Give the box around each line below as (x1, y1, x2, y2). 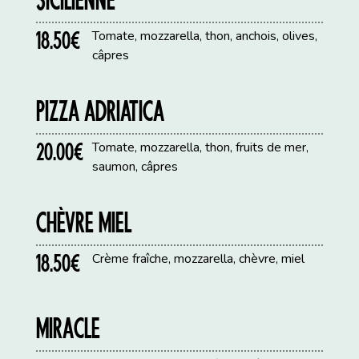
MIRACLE (36, 311, 101, 345)
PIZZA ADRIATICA (36, 94, 165, 128)
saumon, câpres (92, 158, 179, 176)
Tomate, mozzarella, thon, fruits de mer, (92, 139, 309, 157)
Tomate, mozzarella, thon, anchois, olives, (92, 27, 318, 46)
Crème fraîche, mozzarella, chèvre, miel (92, 250, 305, 268)
